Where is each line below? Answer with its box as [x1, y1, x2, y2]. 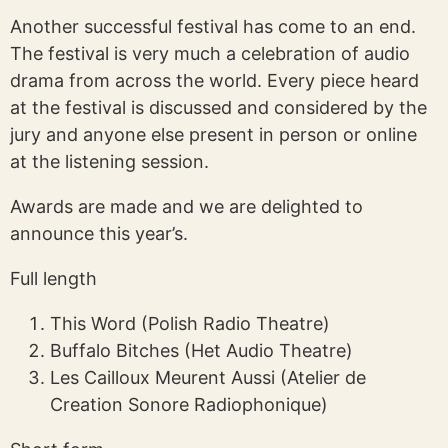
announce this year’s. [10, 223, 193, 244]
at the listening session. [10, 151, 214, 172]
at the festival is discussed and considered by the [10, 97, 427, 118]
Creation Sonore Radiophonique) [50, 394, 328, 415]
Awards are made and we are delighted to [10, 196, 363, 217]
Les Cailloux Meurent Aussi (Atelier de [50, 367, 366, 388]
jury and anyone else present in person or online [10, 124, 417, 145]
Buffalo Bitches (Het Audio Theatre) [50, 340, 353, 361]
